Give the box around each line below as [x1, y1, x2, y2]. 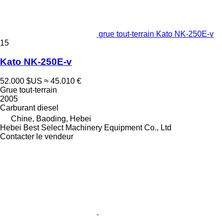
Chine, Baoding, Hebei [11, 114, 91, 123]
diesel [37, 104, 58, 112]
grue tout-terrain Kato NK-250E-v [99, 29, 214, 38]
